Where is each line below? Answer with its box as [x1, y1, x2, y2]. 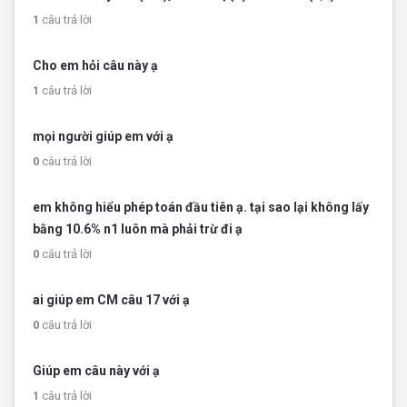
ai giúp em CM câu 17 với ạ [33, 292, 190, 307]
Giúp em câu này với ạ [33, 362, 160, 378]
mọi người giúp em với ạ [33, 128, 174, 144]
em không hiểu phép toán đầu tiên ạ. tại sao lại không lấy [33, 199, 369, 214]
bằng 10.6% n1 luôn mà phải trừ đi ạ [33, 221, 243, 236]
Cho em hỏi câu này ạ [33, 57, 158, 73]
